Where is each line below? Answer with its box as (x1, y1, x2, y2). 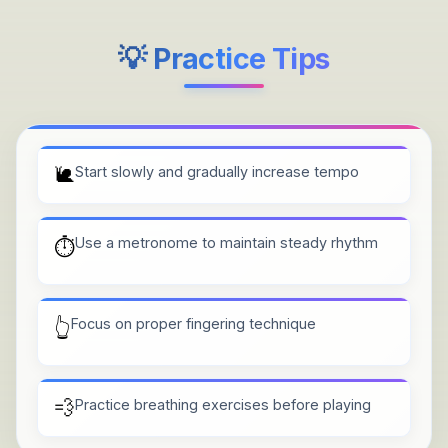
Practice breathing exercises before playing (75, 395, 371, 413)
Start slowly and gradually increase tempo (75, 162, 359, 180)
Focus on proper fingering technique (71, 314, 316, 332)
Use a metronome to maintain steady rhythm (75, 233, 378, 251)
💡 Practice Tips (118, 40, 330, 76)
